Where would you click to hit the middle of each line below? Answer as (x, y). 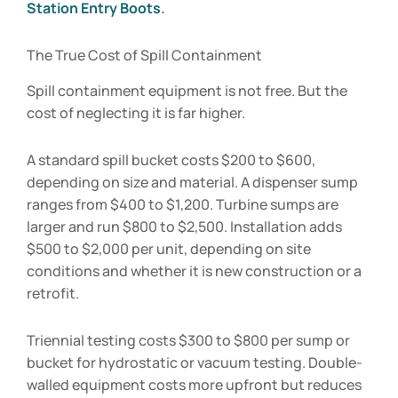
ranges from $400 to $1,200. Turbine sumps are (183, 205)
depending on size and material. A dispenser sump (192, 183)
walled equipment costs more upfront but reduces (194, 385)
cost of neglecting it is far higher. (136, 113)
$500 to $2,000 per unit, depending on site (169, 249)
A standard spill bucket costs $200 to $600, (171, 160)
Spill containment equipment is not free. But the (187, 91)
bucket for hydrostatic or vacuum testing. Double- (195, 363)
